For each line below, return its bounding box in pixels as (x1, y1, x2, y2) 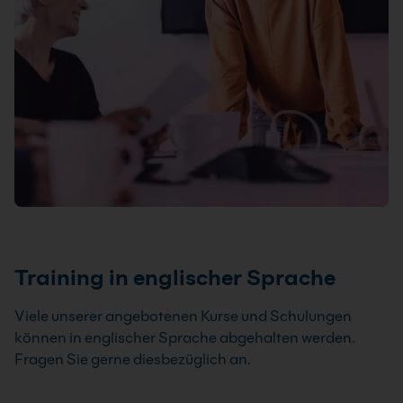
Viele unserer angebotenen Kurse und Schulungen (14, 307, 352, 325)
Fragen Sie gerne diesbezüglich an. (14, 350, 251, 368)
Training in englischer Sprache (14, 264, 336, 291)
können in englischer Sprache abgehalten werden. (14, 328, 355, 346)
